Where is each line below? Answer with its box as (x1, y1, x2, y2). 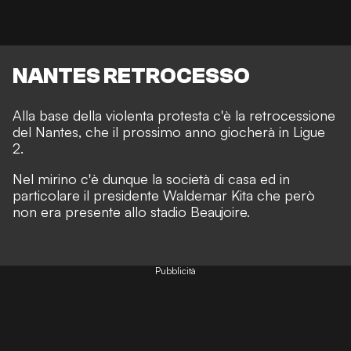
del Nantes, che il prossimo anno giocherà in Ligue (13, 123, 325, 141)
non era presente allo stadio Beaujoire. (13, 203, 250, 221)
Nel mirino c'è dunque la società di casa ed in (13, 170, 290, 188)
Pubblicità (155, 265, 196, 277)
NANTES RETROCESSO (13, 63, 250, 89)
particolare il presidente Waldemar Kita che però (13, 186, 315, 204)
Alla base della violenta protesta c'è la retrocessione (13, 107, 335, 125)
